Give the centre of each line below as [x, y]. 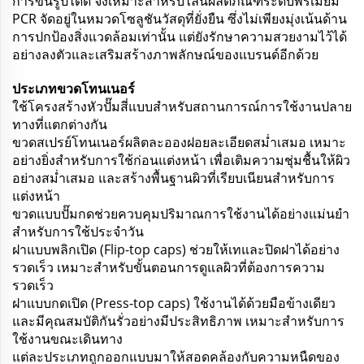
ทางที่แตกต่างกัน [60, 124]
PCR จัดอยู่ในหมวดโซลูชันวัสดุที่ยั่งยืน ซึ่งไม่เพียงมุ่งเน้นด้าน [180, 18]
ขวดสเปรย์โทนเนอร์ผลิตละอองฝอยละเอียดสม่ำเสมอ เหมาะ [179, 142]
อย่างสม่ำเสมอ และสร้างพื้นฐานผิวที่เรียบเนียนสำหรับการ [173, 178]
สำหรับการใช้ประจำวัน [78, 231]
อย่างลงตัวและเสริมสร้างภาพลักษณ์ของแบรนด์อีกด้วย [165, 54]
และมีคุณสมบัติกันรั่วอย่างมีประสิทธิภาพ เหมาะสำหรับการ [178, 321]
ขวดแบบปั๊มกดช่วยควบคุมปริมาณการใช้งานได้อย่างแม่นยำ [181, 213]
